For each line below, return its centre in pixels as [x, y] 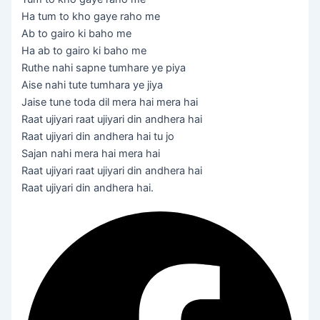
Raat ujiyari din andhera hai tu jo [98, 136]
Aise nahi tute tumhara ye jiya [92, 85]
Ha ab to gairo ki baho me [84, 50]
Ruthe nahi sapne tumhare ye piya [104, 67]
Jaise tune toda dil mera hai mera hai [110, 102]
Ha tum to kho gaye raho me [91, 16]
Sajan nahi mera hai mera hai [91, 153]
